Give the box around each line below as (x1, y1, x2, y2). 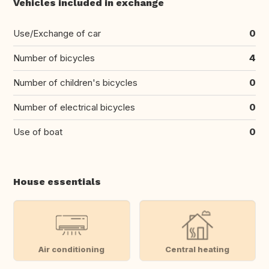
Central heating (165, 244, 230, 254)
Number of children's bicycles (13, 77, 138, 89)
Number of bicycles (13, 52, 95, 64)
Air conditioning (38, 244, 105, 254)
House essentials (13, 176, 101, 188)
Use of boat (13, 126, 62, 138)
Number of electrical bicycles (13, 101, 135, 113)
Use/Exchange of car (13, 28, 101, 40)
